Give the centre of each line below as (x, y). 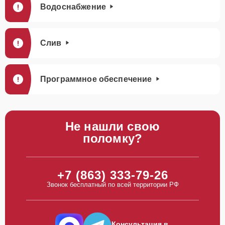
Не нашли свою (113, 126)
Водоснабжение (73, 7)
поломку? (113, 138)
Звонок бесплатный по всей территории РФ (113, 185)
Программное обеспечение (96, 79)
